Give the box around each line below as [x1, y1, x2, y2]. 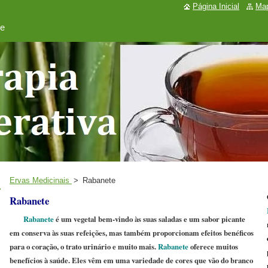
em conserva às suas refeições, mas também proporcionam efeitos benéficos [10, 227, 254, 238]
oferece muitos [188, 241, 238, 252]
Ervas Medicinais [10, 176, 72, 185]
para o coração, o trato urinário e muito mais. [10, 241, 158, 252]
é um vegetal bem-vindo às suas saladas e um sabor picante [54, 214, 245, 224]
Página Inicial [193, 2, 239, 11]
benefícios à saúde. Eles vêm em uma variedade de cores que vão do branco [10, 255, 253, 266]
